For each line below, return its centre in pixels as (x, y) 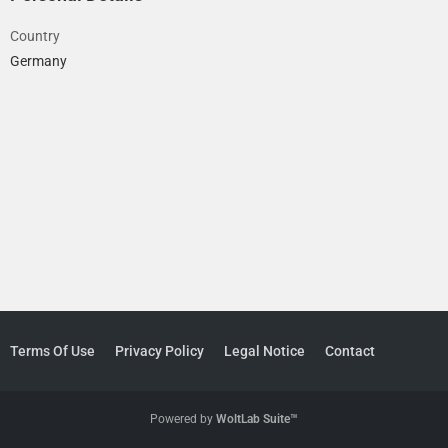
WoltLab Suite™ (257, 419)
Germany (38, 60)
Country (35, 35)
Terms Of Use (52, 351)
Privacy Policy (159, 351)
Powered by (183, 419)
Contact (350, 351)
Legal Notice (264, 351)
